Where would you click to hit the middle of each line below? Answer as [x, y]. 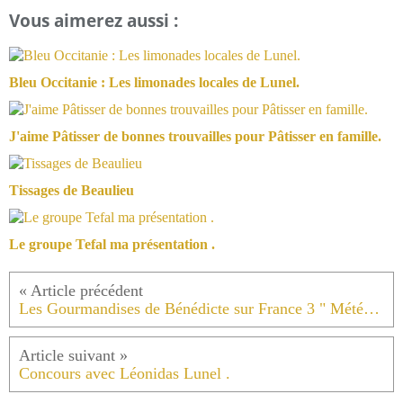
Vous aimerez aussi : [94, 21]
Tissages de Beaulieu [72, 191]
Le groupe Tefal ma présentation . [112, 245]
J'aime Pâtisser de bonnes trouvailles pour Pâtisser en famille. [195, 137]
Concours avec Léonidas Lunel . [125, 374]
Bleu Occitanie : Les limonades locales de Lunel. [154, 83]
